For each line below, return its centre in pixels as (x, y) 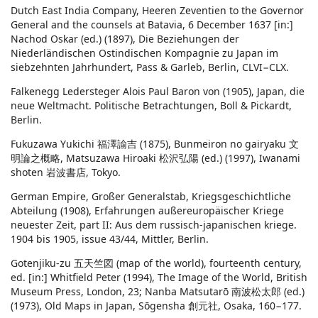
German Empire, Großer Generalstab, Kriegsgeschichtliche (151, 197)
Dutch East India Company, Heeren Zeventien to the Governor (157, 11)
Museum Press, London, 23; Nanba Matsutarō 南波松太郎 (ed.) (158, 292)
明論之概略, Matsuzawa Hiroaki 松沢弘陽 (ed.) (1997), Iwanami (155, 158)
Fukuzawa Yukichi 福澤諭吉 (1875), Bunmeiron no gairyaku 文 (155, 144)
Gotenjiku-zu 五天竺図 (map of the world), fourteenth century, (156, 263)
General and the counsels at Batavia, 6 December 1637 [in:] (152, 25)
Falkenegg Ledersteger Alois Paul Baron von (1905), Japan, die (158, 92)
